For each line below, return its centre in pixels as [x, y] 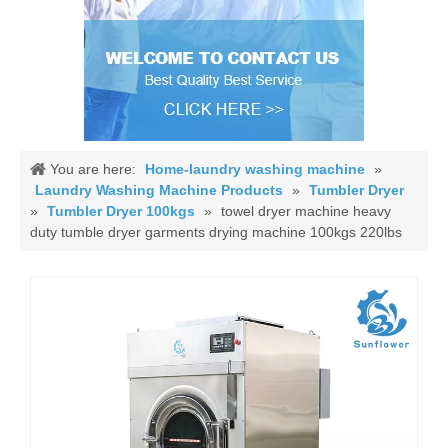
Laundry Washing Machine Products [159, 190]
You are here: [93, 169]
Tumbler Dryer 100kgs [121, 211]
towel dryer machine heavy [306, 211]
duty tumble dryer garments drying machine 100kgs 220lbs [216, 232]
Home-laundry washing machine [255, 169]
